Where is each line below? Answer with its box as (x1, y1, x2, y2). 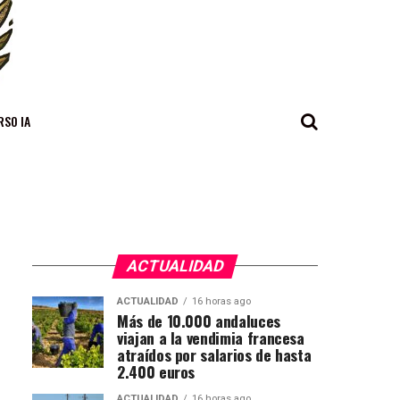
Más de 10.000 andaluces (117, 308, 280, 332)
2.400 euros (117, 359, 196, 383)
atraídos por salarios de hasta (117, 342, 312, 366)
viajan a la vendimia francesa (117, 325, 304, 349)
